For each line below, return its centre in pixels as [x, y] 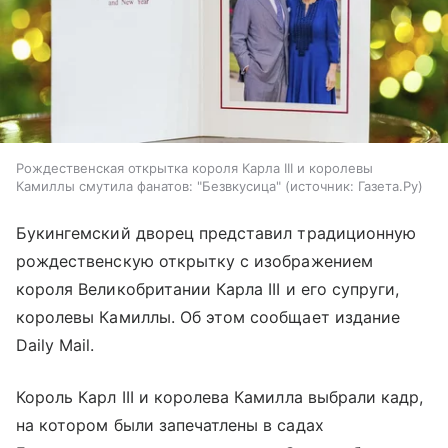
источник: [322, 186]
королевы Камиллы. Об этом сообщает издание [208, 317]
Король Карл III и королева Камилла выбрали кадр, [220, 397]
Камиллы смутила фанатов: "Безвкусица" [148, 186]
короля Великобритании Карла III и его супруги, [208, 289]
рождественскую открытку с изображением [194, 261]
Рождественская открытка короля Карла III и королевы [194, 168]
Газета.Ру [388, 186]
